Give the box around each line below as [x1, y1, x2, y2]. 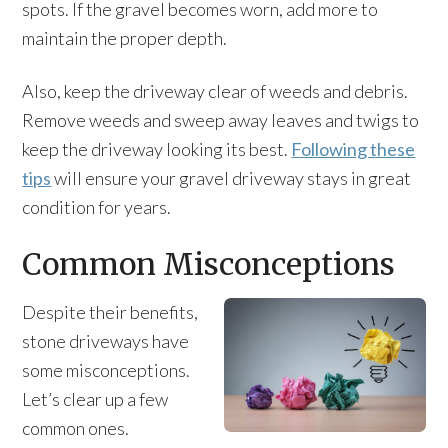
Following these [291, 138, 416, 160]
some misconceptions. [22, 359, 191, 381]
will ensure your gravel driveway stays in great [54, 167, 412, 189]
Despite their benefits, [22, 301, 199, 323]
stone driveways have [22, 330, 190, 352]
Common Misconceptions [22, 245, 396, 283]
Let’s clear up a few [22, 388, 169, 410]
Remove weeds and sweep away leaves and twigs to [22, 109, 420, 131]
